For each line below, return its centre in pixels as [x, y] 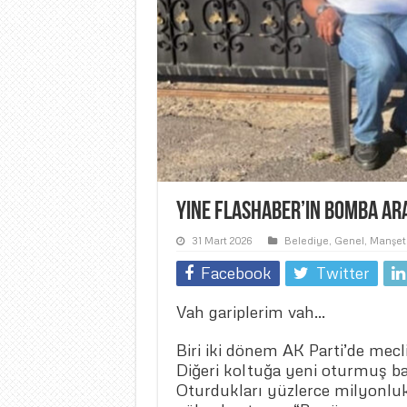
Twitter [342, 273]
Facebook [236, 273]
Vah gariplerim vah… [250, 312]
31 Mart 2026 [221, 240]
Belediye [306, 240]
